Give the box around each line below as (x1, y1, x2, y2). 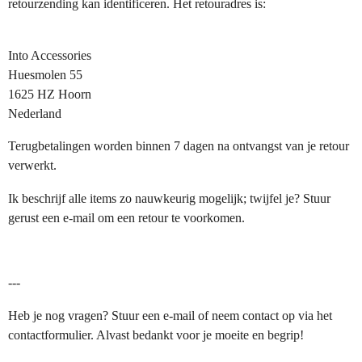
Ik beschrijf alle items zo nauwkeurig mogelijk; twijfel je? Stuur (8, 190, 330, 206)
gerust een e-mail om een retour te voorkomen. (8, 209, 245, 225)
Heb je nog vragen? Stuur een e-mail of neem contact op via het (8, 307, 332, 323)
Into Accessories (8, 47, 91, 63)
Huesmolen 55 (8, 66, 82, 82)
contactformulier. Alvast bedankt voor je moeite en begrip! (8, 326, 304, 343)
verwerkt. (8, 158, 57, 174)
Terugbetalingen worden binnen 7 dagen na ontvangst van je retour (8, 138, 349, 154)
